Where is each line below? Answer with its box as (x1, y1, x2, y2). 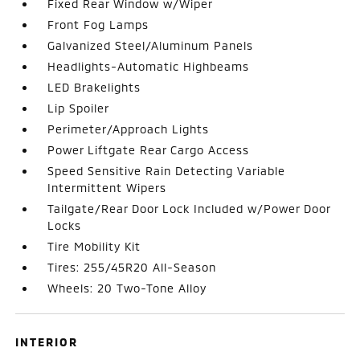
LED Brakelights (47, 80, 141, 94)
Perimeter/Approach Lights (47, 121, 210, 136)
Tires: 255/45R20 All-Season (47, 260, 217, 274)
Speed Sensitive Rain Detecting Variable (47, 163, 286, 178)
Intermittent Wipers (47, 180, 167, 194)
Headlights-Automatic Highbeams (47, 59, 250, 73)
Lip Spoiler (47, 100, 110, 115)
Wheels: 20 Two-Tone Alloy (47, 280, 207, 295)
